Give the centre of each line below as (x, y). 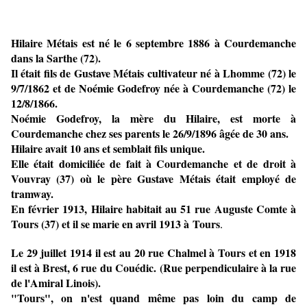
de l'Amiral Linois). (56, 283)
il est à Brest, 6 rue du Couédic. (85, 268)
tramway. (32, 194)
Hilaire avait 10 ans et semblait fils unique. (108, 149)
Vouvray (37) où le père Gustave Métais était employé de (153, 179)
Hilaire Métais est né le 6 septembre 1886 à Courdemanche (153, 43)
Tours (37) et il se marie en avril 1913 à (100, 224)
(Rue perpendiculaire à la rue (228, 268)
